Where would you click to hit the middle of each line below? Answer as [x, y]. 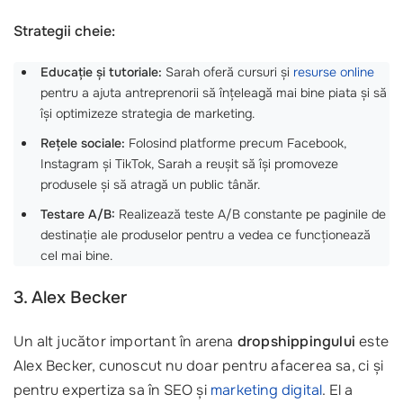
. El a [338, 390]
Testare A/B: [78, 214]
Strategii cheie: [64, 31]
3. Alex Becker [70, 297]
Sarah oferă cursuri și [228, 72]
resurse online [334, 72]
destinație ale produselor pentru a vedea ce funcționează [206, 234]
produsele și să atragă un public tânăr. [150, 184]
